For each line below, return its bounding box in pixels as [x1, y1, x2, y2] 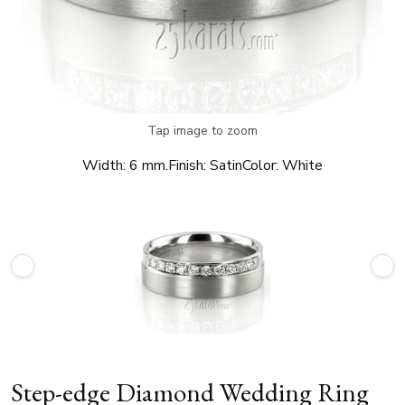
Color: [242, 155, 278, 175]
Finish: [168, 155, 206, 175]
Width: [82, 155, 126, 175]
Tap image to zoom [147, 122, 258, 139]
